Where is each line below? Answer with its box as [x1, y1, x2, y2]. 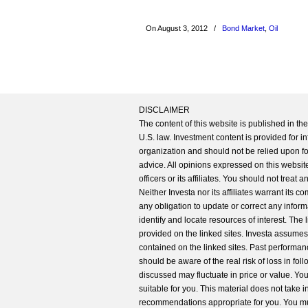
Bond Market [222, 24, 265, 32]
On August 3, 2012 [146, 24, 210, 32]
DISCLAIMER [139, 105, 190, 115]
